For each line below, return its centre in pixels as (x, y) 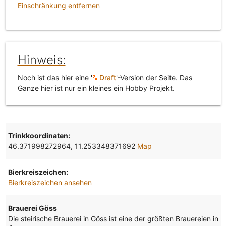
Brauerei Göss (32, 208)
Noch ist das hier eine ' (55, 78)
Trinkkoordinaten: (39, 136)
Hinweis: (41, 60)
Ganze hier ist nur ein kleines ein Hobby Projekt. (96, 88)
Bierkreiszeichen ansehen (50, 183)
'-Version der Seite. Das (154, 78)
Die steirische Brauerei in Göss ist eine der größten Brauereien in (113, 219)
